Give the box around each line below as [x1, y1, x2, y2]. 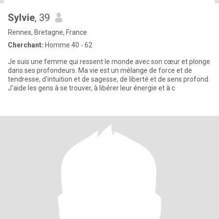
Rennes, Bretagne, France [8, 28, 87, 36]
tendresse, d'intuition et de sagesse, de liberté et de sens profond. [8, 75, 210, 83]
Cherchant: [8, 41, 44, 49]
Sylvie [8, 12, 35, 23]
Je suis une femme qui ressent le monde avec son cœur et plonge [8, 58, 210, 66]
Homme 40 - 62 [44, 41, 92, 49]
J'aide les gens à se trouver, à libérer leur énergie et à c [8, 84, 175, 92]
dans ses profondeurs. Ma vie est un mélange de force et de [8, 66, 192, 74]
